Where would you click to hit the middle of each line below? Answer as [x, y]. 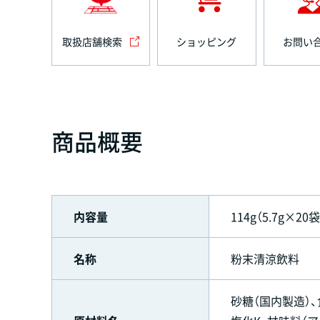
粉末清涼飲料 [265, 258]
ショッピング [207, 41]
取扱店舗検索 [92, 41]
